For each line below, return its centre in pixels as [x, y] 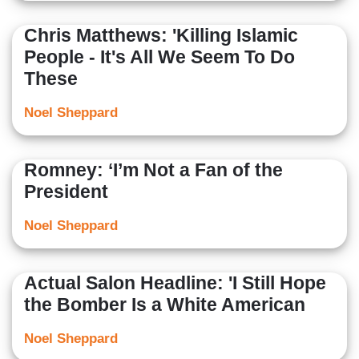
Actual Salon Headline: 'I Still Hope [175, 283]
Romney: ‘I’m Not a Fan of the [153, 170]
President [66, 192]
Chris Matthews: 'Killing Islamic [161, 36]
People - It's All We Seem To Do [159, 57]
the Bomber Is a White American [165, 305]
